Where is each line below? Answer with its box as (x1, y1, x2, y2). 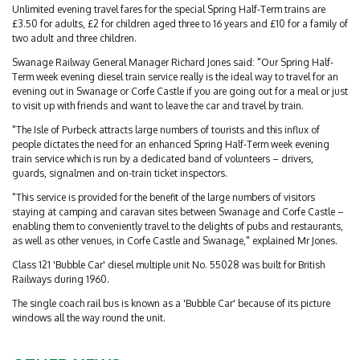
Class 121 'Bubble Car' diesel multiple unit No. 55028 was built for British (12, 259, 325, 271)
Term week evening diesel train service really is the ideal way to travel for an (12, 71, 338, 83)
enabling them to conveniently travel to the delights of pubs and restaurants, (12, 220, 343, 232)
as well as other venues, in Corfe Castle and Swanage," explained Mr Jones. (12, 235, 337, 247)
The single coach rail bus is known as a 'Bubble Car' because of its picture (12, 297, 330, 309)
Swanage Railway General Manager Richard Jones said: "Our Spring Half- (12, 56, 333, 68)
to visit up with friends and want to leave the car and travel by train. (12, 100, 304, 112)
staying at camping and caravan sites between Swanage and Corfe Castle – (12, 206, 344, 218)
